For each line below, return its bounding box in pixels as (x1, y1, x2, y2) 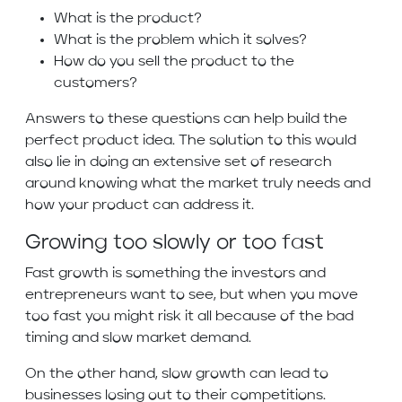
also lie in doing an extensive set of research (25, 155, 332, 170)
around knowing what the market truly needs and (25, 177, 371, 192)
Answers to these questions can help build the (25, 112, 347, 127)
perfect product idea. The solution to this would (25, 134, 356, 149)
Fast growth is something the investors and (25, 267, 326, 282)
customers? (54, 76, 141, 92)
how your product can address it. (25, 198, 258, 214)
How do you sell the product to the (54, 55, 294, 70)
